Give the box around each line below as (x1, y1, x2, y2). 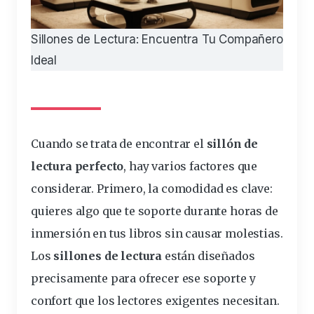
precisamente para (31, 271, 139, 286)
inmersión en (31, 226, 109, 241)
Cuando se (38, 137, 91, 151)
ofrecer (138, 271, 179, 286)
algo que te (72, 204, 138, 219)
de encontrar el (116, 137, 207, 151)
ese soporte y (179, 271, 256, 286)
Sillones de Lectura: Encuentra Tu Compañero (31, 32, 283, 47)
